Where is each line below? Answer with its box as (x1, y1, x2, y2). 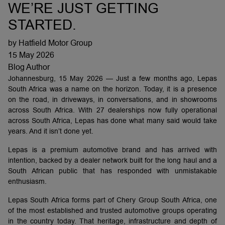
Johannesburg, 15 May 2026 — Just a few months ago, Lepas (8, 73, 217, 84)
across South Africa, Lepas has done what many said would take (8, 116, 217, 126)
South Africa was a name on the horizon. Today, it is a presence (8, 84, 217, 94)
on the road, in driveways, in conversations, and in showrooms (8, 94, 217, 105)
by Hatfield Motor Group (8, 37, 92, 49)
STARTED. (8, 15, 76, 35)
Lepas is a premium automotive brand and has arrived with (8, 145, 217, 155)
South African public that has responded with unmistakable (8, 166, 217, 176)
